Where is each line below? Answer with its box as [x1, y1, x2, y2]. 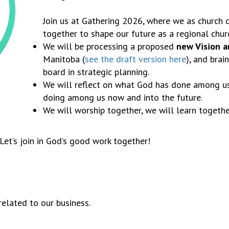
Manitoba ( [43, 53, 85, 65]
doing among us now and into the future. [43, 91, 202, 103]
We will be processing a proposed [43, 40, 176, 52]
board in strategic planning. [43, 66, 149, 78]
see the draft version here [85, 53, 186, 65]
